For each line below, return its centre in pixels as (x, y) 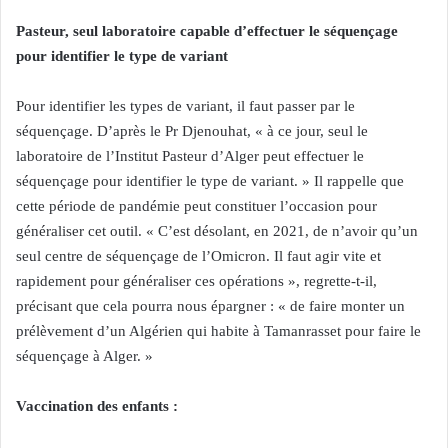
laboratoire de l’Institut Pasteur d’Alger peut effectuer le (190, 156)
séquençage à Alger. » (84, 356)
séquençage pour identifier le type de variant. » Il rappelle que (210, 181)
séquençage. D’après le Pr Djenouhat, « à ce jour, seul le (192, 131)
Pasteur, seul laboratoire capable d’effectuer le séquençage (207, 31)
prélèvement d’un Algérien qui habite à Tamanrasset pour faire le (218, 331)
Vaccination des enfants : (97, 406)
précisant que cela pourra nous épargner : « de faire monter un (210, 306)
